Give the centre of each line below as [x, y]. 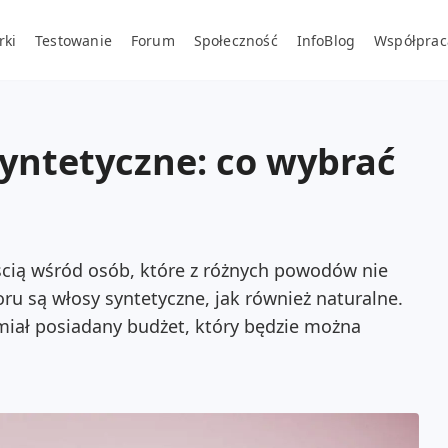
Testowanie [73, 40]
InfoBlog [326, 40]
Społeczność [235, 40]
